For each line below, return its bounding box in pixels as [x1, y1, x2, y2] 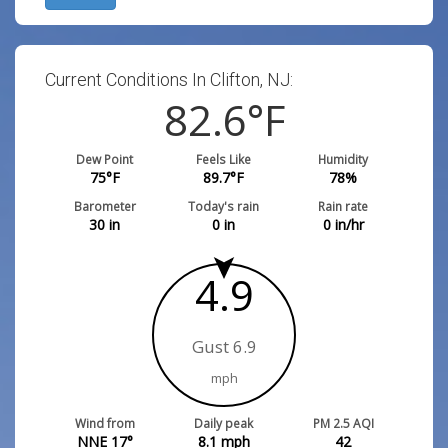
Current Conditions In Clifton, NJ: [45, 69, 293, 90]
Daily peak [194, 415, 254, 431]
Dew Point [76, 151, 134, 167]
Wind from [74, 415, 135, 431]
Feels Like [196, 151, 252, 167]
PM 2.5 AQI [312, 415, 374, 431]
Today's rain [188, 198, 260, 214]
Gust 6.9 [191, 335, 257, 358]
